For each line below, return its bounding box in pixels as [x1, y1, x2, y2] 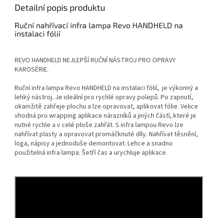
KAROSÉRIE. [15, 65, 49, 75]
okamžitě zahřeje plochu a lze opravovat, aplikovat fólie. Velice [15, 102, 198, 112]
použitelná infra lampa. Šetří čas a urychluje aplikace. [15, 148, 167, 158]
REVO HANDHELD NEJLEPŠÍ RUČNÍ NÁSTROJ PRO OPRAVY [15, 55, 176, 66]
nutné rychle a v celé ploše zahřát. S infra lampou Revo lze [15, 120, 183, 130]
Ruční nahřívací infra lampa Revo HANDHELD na [15, 20, 183, 30]
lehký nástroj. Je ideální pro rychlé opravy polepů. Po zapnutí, [15, 92, 193, 103]
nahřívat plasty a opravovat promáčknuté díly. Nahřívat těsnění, [15, 129, 198, 140]
